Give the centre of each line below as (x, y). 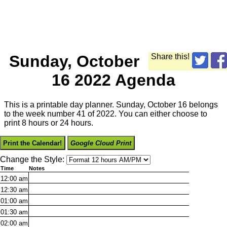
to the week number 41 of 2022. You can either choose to (106, 114)
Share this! (170, 56)
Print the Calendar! (33, 143)
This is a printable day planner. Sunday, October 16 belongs (111, 105)
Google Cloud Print (101, 143)
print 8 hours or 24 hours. (49, 123)
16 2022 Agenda (113, 80)
